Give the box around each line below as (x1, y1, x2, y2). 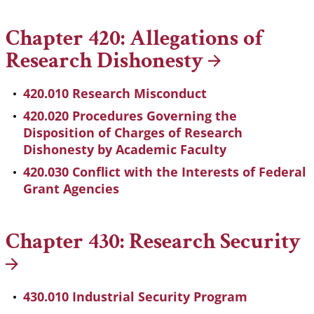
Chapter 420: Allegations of (6, 24, 263, 53)
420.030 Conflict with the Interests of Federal (23, 163, 306, 181)
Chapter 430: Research (6, 227, 220, 257)
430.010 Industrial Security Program (23, 288, 247, 306)
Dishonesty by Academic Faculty (23, 141, 226, 158)
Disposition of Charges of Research (23, 124, 243, 142)
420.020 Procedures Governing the (23, 107, 237, 125)
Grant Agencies (23, 180, 119, 198)
